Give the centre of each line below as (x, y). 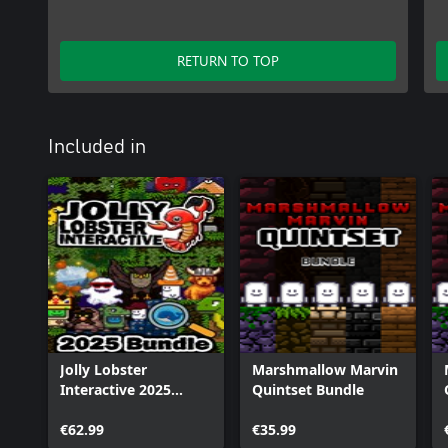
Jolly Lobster (103, 369)
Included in (97, 147)
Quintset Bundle (308, 389)
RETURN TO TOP (228, 60)
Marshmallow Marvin (325, 369)
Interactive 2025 (115, 389)
